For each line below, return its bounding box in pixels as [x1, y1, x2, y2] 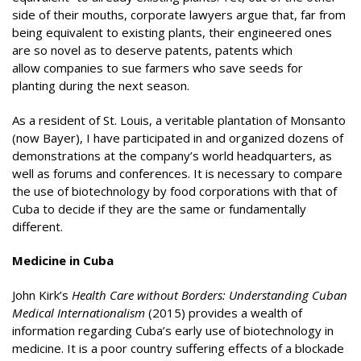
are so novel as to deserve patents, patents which [12, 42, 293, 58]
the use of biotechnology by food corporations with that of [12, 182, 337, 199]
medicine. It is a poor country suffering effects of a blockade [12, 339, 344, 356]
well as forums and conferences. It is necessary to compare [12, 164, 342, 181]
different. [12, 218, 63, 234]
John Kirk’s [12, 286, 72, 303]
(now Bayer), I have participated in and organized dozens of [12, 129, 343, 146]
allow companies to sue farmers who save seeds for [12, 60, 303, 76]
